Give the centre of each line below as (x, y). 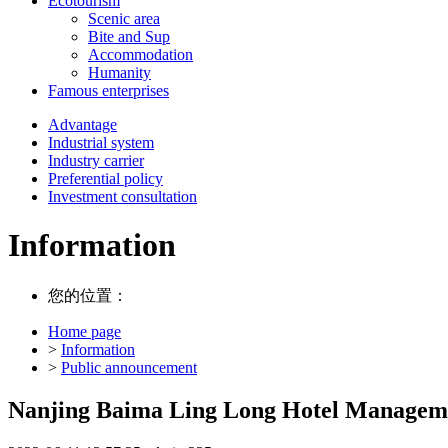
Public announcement (129, 367)
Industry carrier (96, 160)
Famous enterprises (108, 90)
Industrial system (101, 142)
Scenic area (124, 18)
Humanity (119, 72)
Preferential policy (105, 178)
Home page (84, 331)
